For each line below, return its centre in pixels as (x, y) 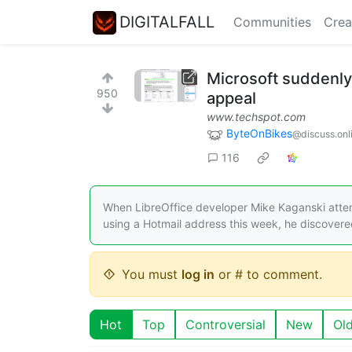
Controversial (225, 324)
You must (152, 274)
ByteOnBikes (259, 133)
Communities (272, 22)
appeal (231, 98)
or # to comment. (268, 274)
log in (198, 274)
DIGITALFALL (167, 22)
